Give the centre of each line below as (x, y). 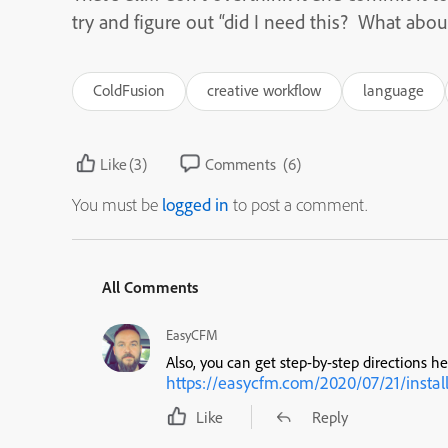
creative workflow (264, 90)
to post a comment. (298, 204)
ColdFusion (129, 90)
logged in (195, 204)
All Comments (150, 287)
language (393, 90)
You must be (117, 204)
